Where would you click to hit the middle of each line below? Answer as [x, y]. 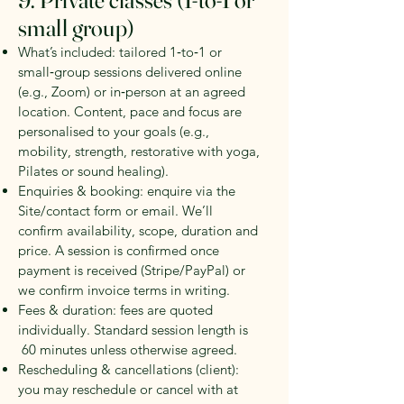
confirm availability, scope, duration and [138, 231]
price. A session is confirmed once [119, 251]
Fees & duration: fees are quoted [115, 310]
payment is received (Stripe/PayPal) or [132, 271]
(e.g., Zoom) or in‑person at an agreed [132, 92]
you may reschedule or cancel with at [128, 390]
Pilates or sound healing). [93, 171]
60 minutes [54, 350]
